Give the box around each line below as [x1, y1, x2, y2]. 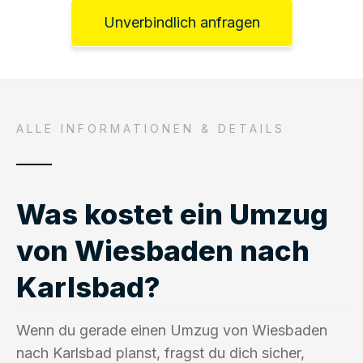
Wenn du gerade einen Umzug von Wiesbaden [16, 321, 327, 339]
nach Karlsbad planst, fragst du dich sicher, [16, 344, 305, 361]
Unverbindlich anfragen [103, 13, 260, 31]
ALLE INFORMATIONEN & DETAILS [16, 121, 285, 135]
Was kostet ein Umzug [16, 196, 328, 231]
